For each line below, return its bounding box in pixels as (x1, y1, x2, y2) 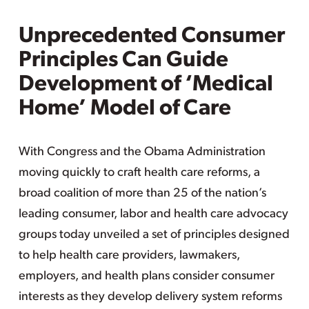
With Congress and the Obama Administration (18, 146, 266, 159)
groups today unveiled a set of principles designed (18, 228, 290, 241)
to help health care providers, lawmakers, (18, 249, 240, 262)
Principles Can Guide (18, 50, 228, 72)
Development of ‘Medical (18, 74, 273, 96)
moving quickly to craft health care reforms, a (18, 166, 260, 179)
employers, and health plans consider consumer (18, 270, 275, 283)
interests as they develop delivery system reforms (18, 290, 282, 303)
